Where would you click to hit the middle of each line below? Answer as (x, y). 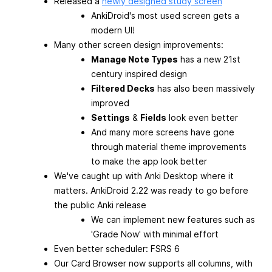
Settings (110, 118)
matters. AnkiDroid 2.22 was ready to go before (151, 191)
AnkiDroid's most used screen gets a (165, 16)
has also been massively (205, 89)
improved (110, 103)
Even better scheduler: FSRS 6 (117, 249)
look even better (202, 118)
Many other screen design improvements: (139, 45)
